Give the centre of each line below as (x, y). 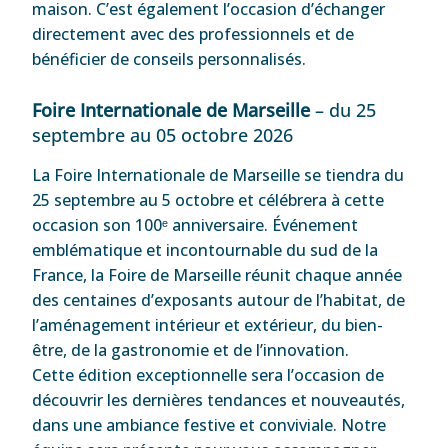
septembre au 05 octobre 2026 (163, 134)
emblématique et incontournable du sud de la (205, 249)
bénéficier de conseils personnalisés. (169, 58)
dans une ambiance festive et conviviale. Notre (209, 424)
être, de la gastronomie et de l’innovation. (191, 349)
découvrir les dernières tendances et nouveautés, (219, 399)
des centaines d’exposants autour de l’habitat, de (219, 299)
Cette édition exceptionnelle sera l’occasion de (208, 374)
